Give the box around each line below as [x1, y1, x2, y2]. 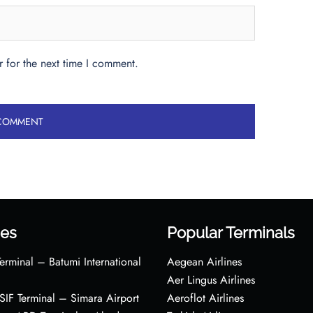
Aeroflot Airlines [167, 289, 244, 306]
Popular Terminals [167, 223, 295, 242]
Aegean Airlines [167, 253, 242, 270]
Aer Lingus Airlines [167, 271, 255, 288]
